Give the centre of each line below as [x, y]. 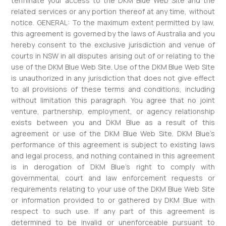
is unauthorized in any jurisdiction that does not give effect [113, 78]
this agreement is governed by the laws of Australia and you [113, 34]
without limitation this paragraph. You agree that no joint [113, 100]
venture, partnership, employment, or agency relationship [113, 111]
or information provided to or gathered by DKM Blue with [113, 200]
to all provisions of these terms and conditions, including [113, 89]
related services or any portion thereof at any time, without [113, 11]
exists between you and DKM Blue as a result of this [113, 122]
